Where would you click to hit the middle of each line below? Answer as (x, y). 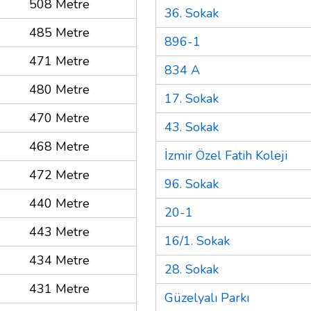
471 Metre (59, 61)
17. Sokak (192, 98)
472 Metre (59, 175)
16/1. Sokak (197, 241)
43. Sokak (192, 127)
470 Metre (59, 118)
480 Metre (59, 89)
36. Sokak (192, 13)
